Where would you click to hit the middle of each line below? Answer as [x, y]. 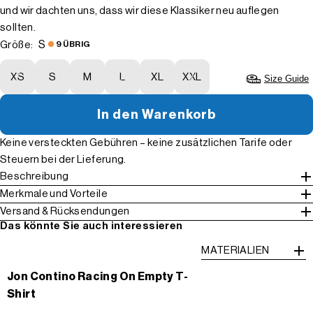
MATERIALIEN [235, 250]
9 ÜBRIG [73, 44]
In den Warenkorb [156, 114]
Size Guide [286, 78]
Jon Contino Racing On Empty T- [97, 276]
